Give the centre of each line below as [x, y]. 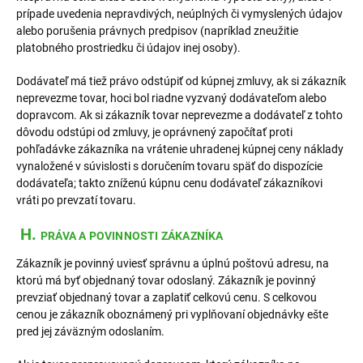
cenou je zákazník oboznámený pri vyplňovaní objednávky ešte [172, 314]
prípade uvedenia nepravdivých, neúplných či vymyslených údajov [179, 14]
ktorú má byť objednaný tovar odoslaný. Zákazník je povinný [166, 280]
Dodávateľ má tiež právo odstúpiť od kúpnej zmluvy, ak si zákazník [181, 81]
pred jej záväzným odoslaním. [90, 331]
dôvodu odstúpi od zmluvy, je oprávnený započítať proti [154, 132]
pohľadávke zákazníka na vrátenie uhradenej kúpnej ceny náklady [180, 149]
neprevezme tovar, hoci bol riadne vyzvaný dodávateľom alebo [171, 98]
